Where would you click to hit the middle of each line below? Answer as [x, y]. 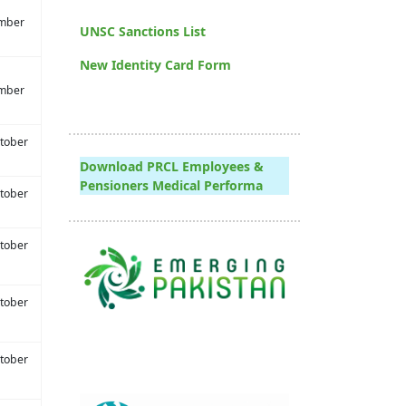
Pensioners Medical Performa [171, 185]
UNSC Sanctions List [143, 31]
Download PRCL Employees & [172, 166]
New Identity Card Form [155, 65]
